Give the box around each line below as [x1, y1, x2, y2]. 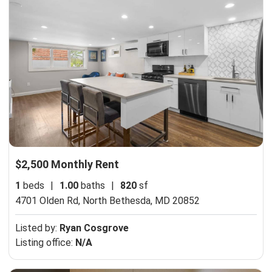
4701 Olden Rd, [15, 195, 83, 207]
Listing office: [15, 237, 75, 249]
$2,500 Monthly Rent [15, 158, 119, 171]
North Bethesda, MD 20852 [83, 195, 200, 207]
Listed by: [15, 222, 59, 234]
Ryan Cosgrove [59, 222, 129, 234]
